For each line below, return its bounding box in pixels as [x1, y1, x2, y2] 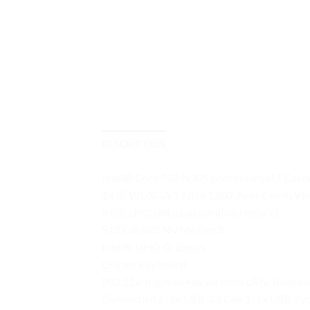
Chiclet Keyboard [102, 257, 185, 271]
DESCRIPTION [102, 138, 165, 149]
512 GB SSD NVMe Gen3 [102, 222, 223, 236]
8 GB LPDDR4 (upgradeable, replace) [102, 205, 279, 219]
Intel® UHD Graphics [102, 239, 206, 253]
